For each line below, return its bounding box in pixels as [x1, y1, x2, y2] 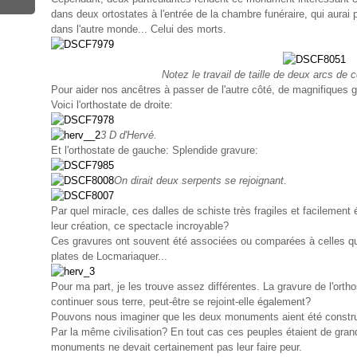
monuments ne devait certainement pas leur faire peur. [51, 341, 302, 353]
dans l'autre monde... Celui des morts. [51, 23, 226, 35]
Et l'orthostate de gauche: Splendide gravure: [51, 144, 258, 156]
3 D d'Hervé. [100, 129, 157, 141]
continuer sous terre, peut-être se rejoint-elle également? [51, 296, 311, 308]
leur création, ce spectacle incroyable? [51, 220, 229, 232]
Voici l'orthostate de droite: [51, 99, 173, 111]
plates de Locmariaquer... [51, 250, 167, 262]
